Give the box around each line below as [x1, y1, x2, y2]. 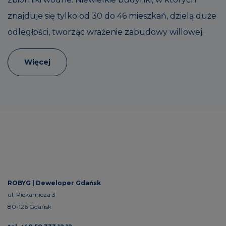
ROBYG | [8, 179, 36, 187]
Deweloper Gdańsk [36, 179, 101, 187]
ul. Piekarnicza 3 [8, 190, 55, 198]
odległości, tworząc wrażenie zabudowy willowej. [8, 27, 204, 37]
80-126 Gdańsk [8, 202, 51, 210]
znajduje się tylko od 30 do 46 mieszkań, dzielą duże [8, 11, 216, 21]
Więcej [24, 57, 50, 67]
